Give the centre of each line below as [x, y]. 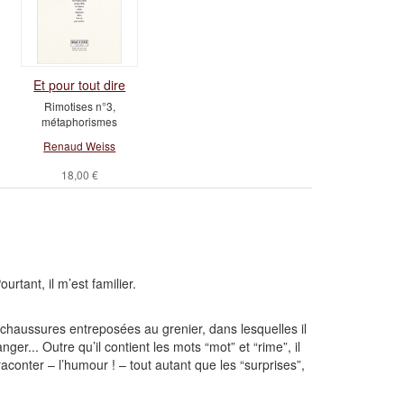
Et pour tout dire [80, 85]
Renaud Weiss [80, 146]
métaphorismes [80, 121]
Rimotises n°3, [79, 106]
